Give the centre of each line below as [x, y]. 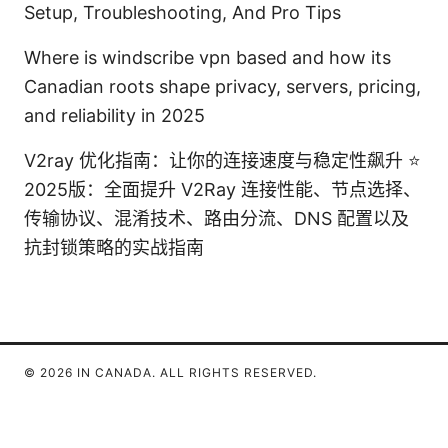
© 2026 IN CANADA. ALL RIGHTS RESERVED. [170, 372]
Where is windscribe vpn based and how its [207, 57]
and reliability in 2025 [114, 115]
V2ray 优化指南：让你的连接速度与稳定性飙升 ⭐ [222, 160]
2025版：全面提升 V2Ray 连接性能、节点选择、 [222, 189]
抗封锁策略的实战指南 [114, 247]
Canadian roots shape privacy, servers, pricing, [222, 86]
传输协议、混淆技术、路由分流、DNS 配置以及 [216, 218]
